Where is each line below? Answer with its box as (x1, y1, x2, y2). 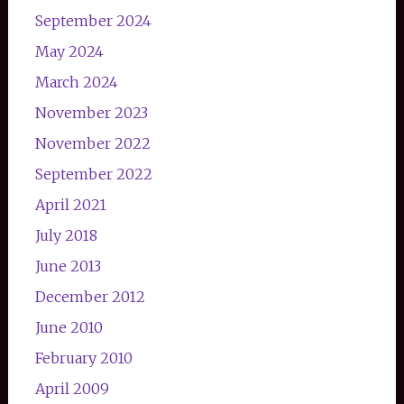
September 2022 (34, 164, 152, 183)
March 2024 (34, 72, 118, 91)
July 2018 (34, 225, 97, 244)
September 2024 (34, 11, 151, 30)
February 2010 (34, 348, 133, 367)
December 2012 (34, 287, 145, 306)
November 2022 (34, 133, 151, 152)
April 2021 (34, 195, 106, 214)
